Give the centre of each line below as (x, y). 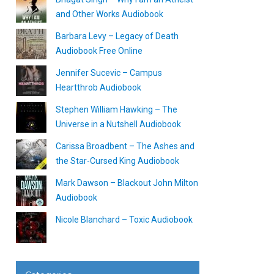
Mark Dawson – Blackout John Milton (127, 183)
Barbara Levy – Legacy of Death (117, 36)
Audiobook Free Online (99, 51)
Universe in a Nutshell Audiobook (118, 124)
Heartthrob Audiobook (98, 87)
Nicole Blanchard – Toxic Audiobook (124, 220)
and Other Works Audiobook (109, 14)
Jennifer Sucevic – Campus (109, 73)
